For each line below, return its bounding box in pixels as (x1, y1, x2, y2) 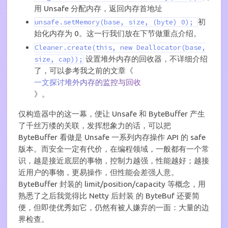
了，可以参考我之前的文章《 (34, 66, 133, 75)
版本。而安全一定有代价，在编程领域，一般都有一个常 (18, 144, 209, 153)
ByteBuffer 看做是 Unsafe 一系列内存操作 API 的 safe (18, 132, 206, 141)
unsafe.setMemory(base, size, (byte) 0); (34, 18, 197, 27)
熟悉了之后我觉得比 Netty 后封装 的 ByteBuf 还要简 (18, 191, 199, 200)
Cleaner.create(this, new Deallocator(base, (34, 43, 206, 52)
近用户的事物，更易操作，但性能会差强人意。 (18, 167, 179, 177)
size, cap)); (34, 55, 83, 64)
